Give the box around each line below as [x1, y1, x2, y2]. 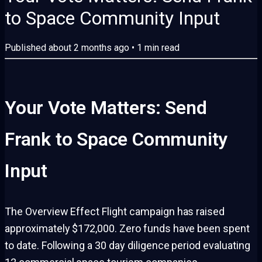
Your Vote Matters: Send [5, 96, 207, 119]
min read [142, 42, 180, 53]
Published [5, 42, 49, 53]
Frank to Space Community [5, 127, 228, 150]
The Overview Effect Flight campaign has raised [5, 205, 225, 218]
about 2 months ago [49, 42, 129, 53]
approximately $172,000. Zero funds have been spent [5, 222, 250, 235]
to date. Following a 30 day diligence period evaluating [5, 239, 250, 251]
